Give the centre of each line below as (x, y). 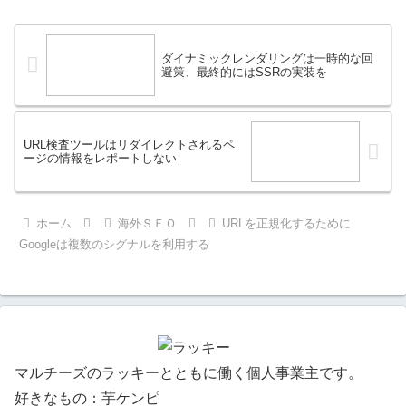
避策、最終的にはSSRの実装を (244, 72)
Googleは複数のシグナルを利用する (115, 244)
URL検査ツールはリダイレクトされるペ (129, 145)
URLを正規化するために (286, 223)
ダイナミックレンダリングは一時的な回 (267, 58)
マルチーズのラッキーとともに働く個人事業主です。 (188, 372)
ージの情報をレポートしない (100, 159)
